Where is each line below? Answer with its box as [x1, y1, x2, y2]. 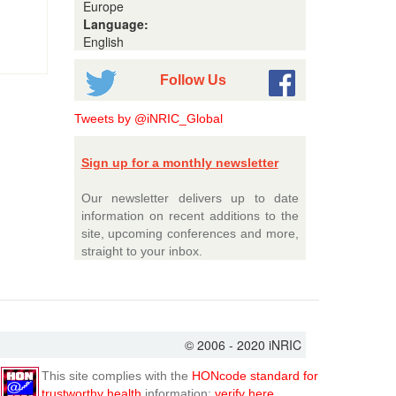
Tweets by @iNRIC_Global [73, 111, 223, 126]
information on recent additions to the [80, 209, 299, 223]
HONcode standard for [192, 369, 318, 383]
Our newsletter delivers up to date [80, 191, 299, 205]
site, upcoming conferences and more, [80, 226, 299, 240]
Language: [82, 15, 152, 33]
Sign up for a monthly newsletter [80, 156, 278, 170]
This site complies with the [42, 369, 192, 383]
